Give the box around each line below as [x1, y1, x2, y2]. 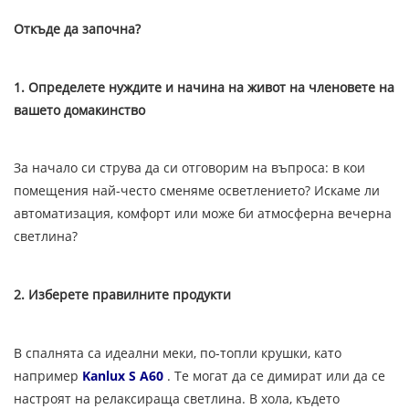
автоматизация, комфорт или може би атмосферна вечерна [14, 204, 392, 223]
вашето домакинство [14, 100, 145, 119]
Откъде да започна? [14, 19, 141, 37]
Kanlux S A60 [82, 367, 163, 385]
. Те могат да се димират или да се [163, 367, 385, 385]
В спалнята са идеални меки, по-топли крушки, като [14, 344, 341, 362]
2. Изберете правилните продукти [14, 286, 231, 304]
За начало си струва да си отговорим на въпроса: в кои [14, 159, 365, 177]
